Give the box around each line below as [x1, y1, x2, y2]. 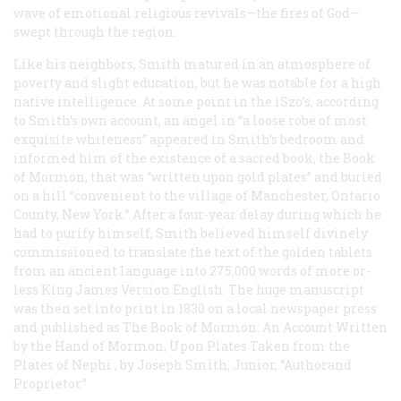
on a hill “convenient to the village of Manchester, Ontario [13, 186, 380, 204]
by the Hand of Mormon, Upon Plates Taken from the [13, 337, 350, 354]
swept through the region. [13, 22, 176, 40]
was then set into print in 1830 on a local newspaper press [13, 299, 377, 317]
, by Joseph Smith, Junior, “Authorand [112, 355, 352, 373]
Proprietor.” [13, 374, 87, 392]
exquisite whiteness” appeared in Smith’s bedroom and [13, 130, 364, 148]
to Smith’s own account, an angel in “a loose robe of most [13, 111, 367, 129]
